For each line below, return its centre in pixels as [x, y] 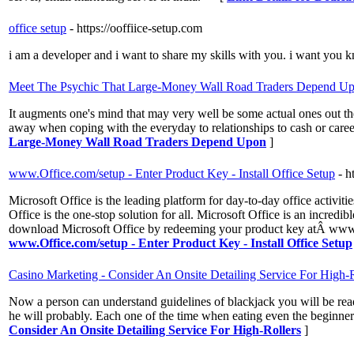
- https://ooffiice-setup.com [136, 28]
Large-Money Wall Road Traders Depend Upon [137, 142]
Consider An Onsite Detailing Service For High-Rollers [155, 330]
